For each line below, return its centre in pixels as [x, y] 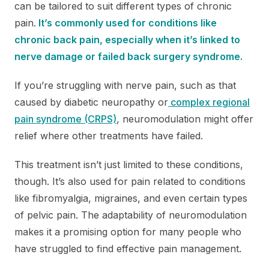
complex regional [209, 102]
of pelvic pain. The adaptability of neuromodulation [131, 215]
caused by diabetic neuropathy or [91, 102]
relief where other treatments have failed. [109, 135]
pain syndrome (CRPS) [65, 119]
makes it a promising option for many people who [128, 231]
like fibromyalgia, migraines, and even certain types [131, 198]
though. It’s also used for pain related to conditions [130, 181]
